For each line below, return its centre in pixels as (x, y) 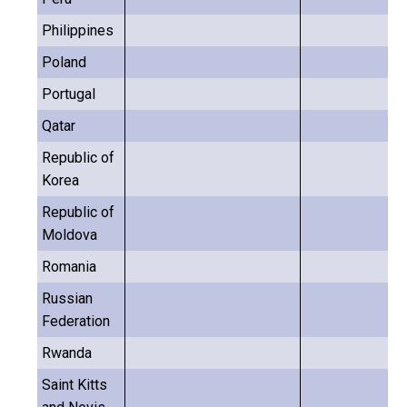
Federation (76, 321)
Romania (69, 267)
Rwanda (67, 353)
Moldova (69, 235)
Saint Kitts (74, 385)
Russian (67, 298)
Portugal (69, 94)
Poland (64, 62)
